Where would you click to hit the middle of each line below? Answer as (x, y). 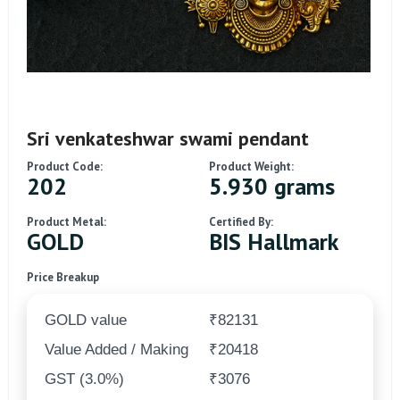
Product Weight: (251, 166)
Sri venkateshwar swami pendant (168, 138)
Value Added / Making (117, 349)
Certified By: (241, 221)
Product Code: (65, 166)
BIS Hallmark (274, 241)
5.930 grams (272, 186)
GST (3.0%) (84, 379)
